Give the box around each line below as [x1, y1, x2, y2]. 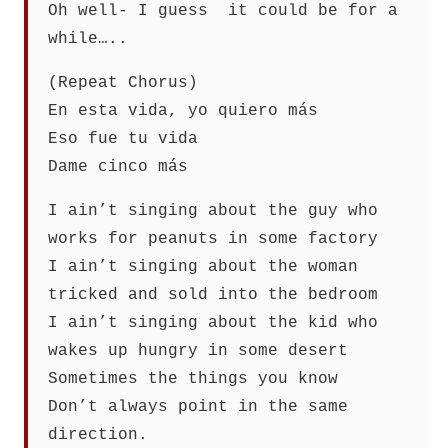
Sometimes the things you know [48, 370, 338, 389]
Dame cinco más [48, 158, 188, 177]
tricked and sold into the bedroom [48, 286, 378, 305]
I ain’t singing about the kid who [48, 314, 378, 333]
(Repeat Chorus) [48, 74, 198, 93]
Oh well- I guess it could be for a [48, 2, 398, 21]
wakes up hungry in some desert [48, 342, 348, 361]
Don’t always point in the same [48, 398, 348, 417]
